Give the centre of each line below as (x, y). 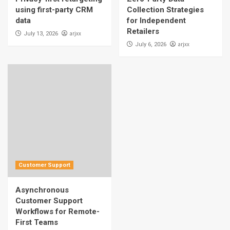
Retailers (143, 32)
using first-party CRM (54, 10)
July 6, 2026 (150, 45)
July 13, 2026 (41, 34)
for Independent (156, 21)
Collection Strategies (165, 10)
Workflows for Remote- (57, 212)
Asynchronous (42, 190)
